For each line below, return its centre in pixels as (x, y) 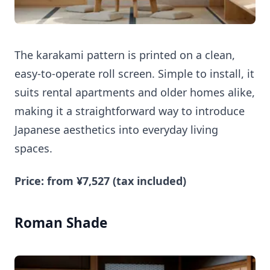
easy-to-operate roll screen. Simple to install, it (134, 74)
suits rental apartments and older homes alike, (135, 93)
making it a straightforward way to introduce (130, 111)
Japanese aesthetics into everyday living (116, 130)
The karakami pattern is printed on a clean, (125, 55)
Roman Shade (61, 222)
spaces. (33, 149)
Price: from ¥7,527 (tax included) (100, 181)
